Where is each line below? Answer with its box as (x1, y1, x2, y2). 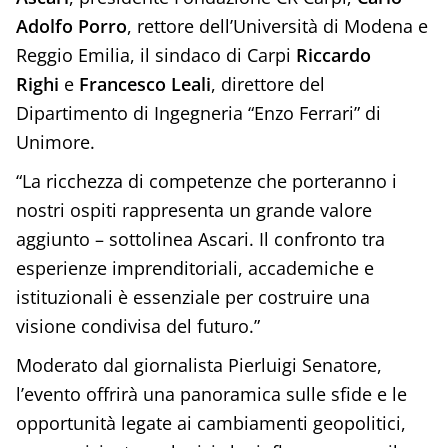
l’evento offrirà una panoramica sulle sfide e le (15, 382, 407, 406)
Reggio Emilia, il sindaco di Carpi (15, 43, 296, 67)
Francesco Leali (78, 72, 211, 96)
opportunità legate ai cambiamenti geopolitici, (15, 411, 406, 435)
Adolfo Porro (15, 14, 127, 38)
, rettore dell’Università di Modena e (126, 14, 428, 38)
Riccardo (295, 43, 371, 67)
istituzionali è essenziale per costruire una (15, 285, 370, 309)
